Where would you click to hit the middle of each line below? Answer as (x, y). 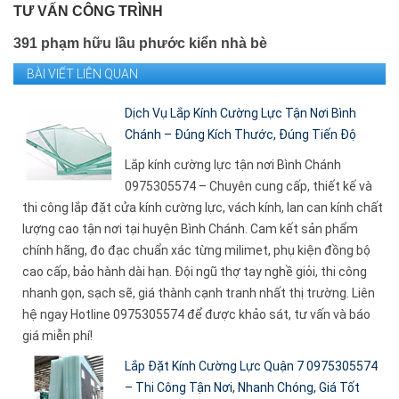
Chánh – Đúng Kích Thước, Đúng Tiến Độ (240, 135)
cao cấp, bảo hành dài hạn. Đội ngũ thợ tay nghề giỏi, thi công (195, 272)
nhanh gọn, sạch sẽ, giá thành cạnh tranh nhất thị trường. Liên (199, 293)
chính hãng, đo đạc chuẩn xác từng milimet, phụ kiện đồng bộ (196, 251)
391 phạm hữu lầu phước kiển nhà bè (140, 44)
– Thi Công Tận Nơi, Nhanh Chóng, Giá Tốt (242, 388)
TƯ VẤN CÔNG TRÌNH (88, 12)
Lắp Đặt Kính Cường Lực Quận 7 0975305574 (251, 366)
